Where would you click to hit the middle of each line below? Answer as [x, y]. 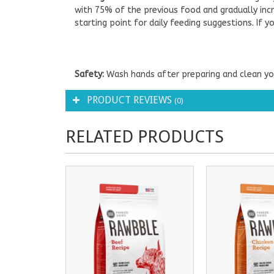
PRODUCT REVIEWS [131, 100]
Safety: [91, 74]
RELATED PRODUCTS [145, 136]
